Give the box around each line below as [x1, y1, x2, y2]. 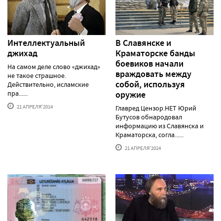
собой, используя [115, 78, 185, 90]
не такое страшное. [7, 71, 66, 80]
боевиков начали [115, 57, 184, 70]
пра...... [7, 88, 28, 98]
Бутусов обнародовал [115, 112, 182, 121]
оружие [115, 88, 146, 101]
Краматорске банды [115, 47, 195, 59]
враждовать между [115, 68, 191, 80]
